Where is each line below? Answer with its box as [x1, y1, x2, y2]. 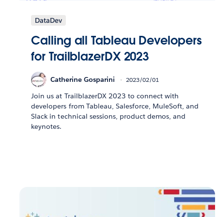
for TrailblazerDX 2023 [31, 49, 149, 64]
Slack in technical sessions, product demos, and [31, 112, 186, 121]
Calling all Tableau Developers [31, 33, 202, 48]
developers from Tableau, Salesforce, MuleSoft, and [31, 102, 199, 111]
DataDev [35, 16, 62, 25]
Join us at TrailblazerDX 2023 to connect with [31, 92, 179, 101]
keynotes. [31, 122, 62, 131]
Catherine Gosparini [50, 75, 115, 84]
